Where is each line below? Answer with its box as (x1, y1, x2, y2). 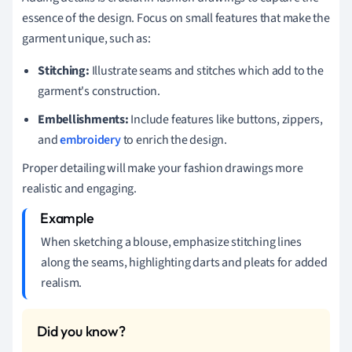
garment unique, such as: (22, 29, 151, 47)
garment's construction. (38, 82, 160, 100)
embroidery (60, 130, 121, 148)
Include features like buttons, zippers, (128, 110, 323, 128)
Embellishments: (38, 110, 129, 128)
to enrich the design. (120, 130, 227, 148)
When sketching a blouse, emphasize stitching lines (41, 233, 302, 251)
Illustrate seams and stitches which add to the (89, 61, 324, 79)
